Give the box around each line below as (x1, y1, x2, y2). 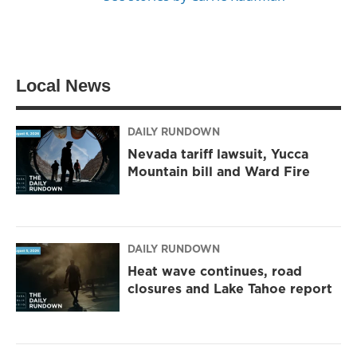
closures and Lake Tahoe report (127, 280, 332, 298)
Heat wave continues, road (127, 262, 302, 280)
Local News (16, 75, 111, 96)
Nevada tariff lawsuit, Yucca (127, 145, 308, 163)
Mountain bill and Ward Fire (127, 163, 310, 181)
